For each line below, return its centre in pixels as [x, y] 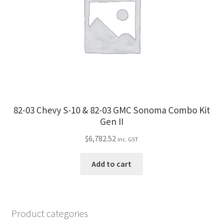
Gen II [111, 122]
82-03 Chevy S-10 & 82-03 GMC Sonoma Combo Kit [111, 110]
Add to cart [111, 164]
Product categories [50, 213]
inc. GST [128, 139]
